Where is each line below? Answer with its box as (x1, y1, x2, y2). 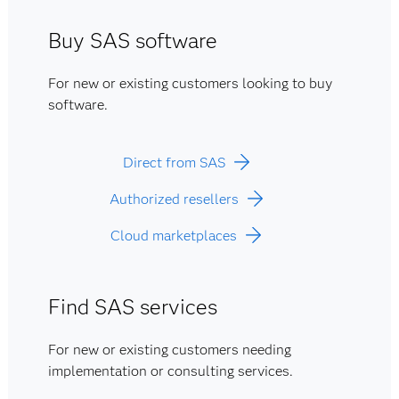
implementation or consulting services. (47, 362, 293, 379)
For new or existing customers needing (47, 341, 291, 358)
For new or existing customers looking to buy (47, 75, 332, 92)
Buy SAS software (47, 28, 217, 53)
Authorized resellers (109, 191, 239, 208)
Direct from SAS (122, 154, 225, 171)
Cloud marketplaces (110, 227, 238, 244)
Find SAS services (47, 294, 217, 320)
